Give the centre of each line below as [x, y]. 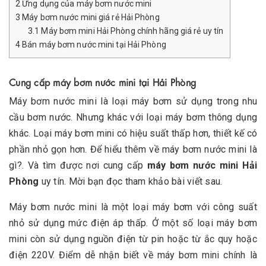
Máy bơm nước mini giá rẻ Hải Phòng [90, 18]
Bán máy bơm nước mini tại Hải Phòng [93, 45]
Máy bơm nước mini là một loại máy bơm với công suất [133, 207]
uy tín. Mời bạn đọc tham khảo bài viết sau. [131, 182]
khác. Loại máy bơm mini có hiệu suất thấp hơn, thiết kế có [133, 134]
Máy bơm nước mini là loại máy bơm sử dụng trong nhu [133, 102]
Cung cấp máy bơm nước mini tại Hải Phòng [102, 82]
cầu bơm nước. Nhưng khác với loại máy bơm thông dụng [133, 118]
